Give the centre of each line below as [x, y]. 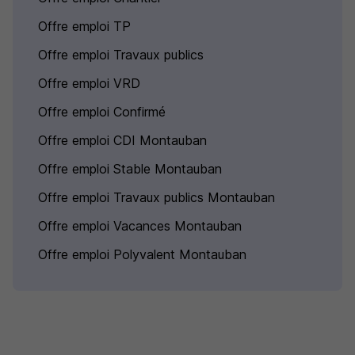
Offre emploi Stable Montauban [130, 169]
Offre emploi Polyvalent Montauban [142, 254]
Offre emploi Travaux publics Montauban [157, 197]
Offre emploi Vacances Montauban [140, 226]
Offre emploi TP [84, 26]
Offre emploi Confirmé [102, 112]
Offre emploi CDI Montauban [122, 140]
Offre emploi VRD [89, 83]
